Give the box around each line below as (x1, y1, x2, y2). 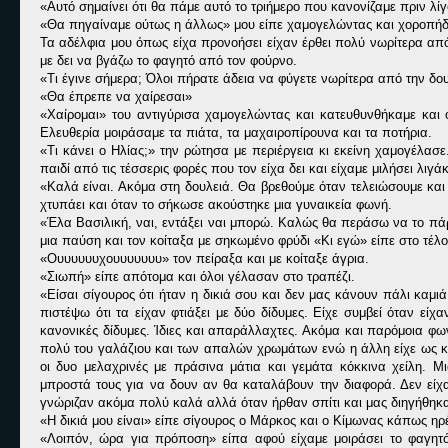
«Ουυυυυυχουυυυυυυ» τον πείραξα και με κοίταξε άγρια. (40, 251, 369, 266)
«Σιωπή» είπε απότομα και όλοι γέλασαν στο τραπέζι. (40, 269, 355, 284)
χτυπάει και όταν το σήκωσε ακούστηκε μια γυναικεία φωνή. (40, 197, 392, 212)
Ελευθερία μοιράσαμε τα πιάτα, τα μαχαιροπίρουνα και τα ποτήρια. (40, 125, 432, 140)
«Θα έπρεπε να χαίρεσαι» (40, 89, 192, 104)
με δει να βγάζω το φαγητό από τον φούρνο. (40, 53, 297, 68)
